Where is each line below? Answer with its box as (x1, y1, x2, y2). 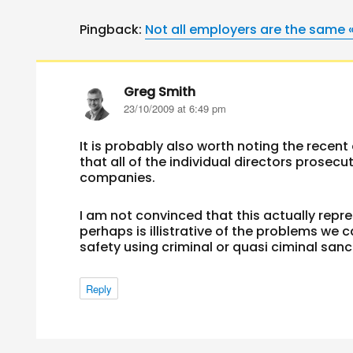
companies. (80, 169, 156, 188)
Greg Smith (124, 83, 196, 102)
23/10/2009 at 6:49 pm (124, 101, 227, 117)
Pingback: (80, 20, 146, 39)
